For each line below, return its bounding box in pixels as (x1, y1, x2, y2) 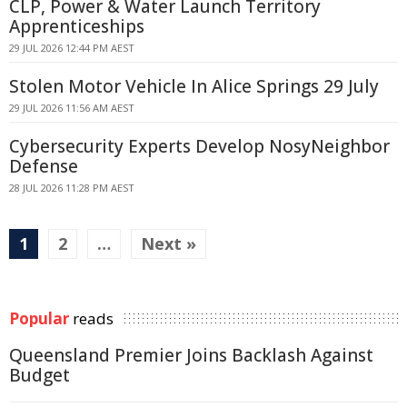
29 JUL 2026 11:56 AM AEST (9, 101, 134, 114)
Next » (141, 233, 196, 254)
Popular (9, 308, 69, 329)
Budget (9, 363, 70, 387)
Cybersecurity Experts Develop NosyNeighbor (9, 134, 390, 158)
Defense (9, 154, 78, 178)
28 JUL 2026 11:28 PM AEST (9, 181, 134, 194)
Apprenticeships (9, 15, 144, 38)
